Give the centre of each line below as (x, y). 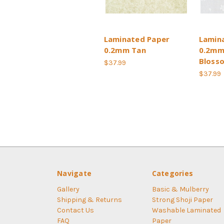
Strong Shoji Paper (182, 199)
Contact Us (75, 210)
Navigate (74, 173)
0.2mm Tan (125, 50)
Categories (172, 173)
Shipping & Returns (89, 199)
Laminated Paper (137, 39)
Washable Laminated (186, 210)
